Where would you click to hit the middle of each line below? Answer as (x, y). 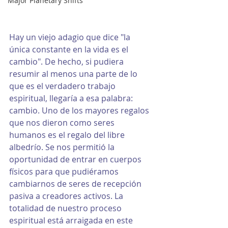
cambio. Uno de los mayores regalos (80, 110)
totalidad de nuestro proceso (66, 208)
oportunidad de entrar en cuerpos (76, 159)
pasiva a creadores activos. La (67, 196)
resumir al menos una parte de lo (74, 74)
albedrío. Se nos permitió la (63, 147)
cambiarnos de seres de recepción (76, 183)
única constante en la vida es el (70, 49)
